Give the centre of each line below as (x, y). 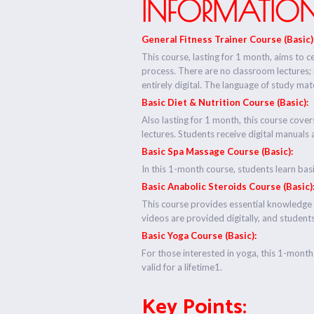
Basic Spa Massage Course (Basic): (218, 151)
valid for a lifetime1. (182, 267)
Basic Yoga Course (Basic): (199, 235)
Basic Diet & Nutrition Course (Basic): (225, 102)
